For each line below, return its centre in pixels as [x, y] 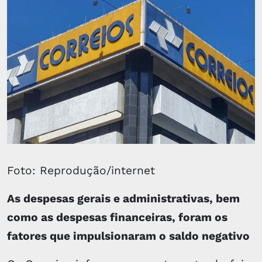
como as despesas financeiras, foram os [117, 217]
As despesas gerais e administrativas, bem [123, 198]
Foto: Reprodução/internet [81, 170]
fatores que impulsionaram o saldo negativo [128, 236]
